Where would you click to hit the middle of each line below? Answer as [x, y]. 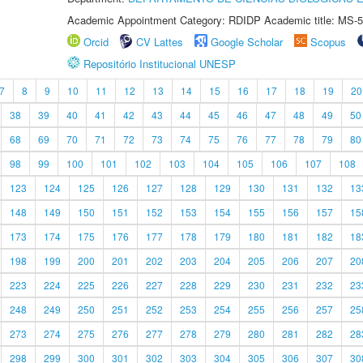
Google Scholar [247, 42]
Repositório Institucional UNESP [160, 64]
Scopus [328, 42]
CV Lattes [160, 42]
